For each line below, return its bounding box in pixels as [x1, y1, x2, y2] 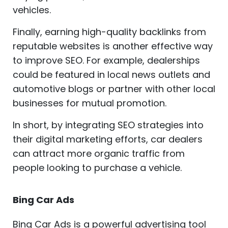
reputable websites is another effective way [13, 39, 213, 52]
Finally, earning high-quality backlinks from [13, 25, 206, 38]
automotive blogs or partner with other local [13, 82, 215, 95]
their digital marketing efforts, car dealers [13, 132, 203, 146]
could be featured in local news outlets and [13, 68, 210, 81]
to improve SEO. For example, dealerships [13, 53, 200, 67]
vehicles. [13, 3, 51, 16]
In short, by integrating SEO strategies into [13, 118, 204, 131]
